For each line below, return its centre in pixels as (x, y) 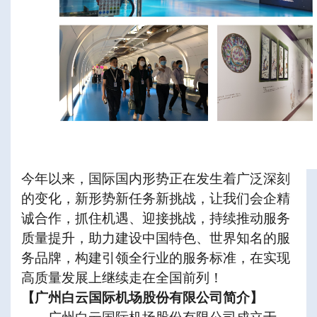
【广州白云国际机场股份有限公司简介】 (142, 298)
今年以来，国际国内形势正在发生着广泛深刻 (156, 179)
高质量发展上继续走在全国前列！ (122, 278)
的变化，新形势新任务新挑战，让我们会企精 (156, 199)
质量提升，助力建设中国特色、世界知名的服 (156, 238)
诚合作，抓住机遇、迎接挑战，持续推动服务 (156, 219)
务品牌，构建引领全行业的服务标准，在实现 (156, 258)
